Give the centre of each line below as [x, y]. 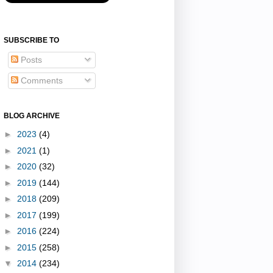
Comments [41, 80]
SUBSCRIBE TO [31, 40]
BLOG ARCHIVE [32, 115]
